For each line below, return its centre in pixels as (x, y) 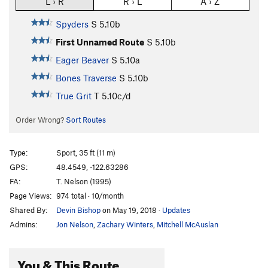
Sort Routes (86, 120)
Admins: (23, 224)
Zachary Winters (125, 224)
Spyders (72, 24)
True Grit (73, 96)
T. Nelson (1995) (84, 181)
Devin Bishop (78, 210)
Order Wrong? (40, 120)
